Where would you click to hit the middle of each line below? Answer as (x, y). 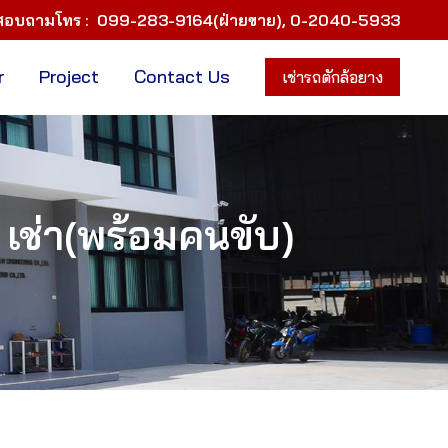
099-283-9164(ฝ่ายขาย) (189, 20)
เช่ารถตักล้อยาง (332, 77)
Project (69, 76)
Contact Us (182, 76)
